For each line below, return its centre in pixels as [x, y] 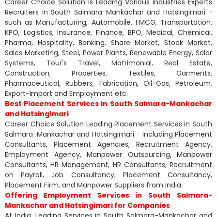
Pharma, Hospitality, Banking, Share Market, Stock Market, [108, 42]
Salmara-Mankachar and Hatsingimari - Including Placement [108, 134]
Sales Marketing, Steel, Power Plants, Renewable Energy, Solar [108, 53]
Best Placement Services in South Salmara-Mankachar [108, 103]
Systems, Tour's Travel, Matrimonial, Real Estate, [108, 63]
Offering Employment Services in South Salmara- [108, 195]
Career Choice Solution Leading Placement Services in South [108, 124]
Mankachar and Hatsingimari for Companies [87, 205]
